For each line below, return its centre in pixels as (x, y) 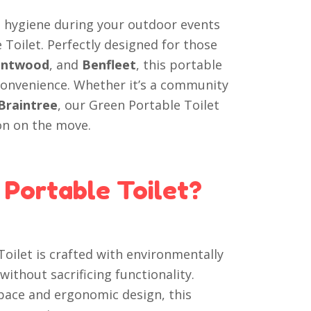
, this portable (179, 65)
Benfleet (109, 65)
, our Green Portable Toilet (139, 105)
